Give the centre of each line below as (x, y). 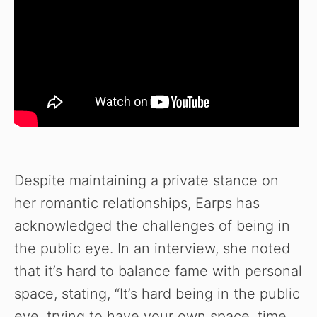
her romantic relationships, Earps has (137, 203)
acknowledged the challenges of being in (152, 225)
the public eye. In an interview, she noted (152, 248)
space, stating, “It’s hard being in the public (157, 293)
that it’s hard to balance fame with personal (158, 271)
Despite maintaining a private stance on (146, 180)
